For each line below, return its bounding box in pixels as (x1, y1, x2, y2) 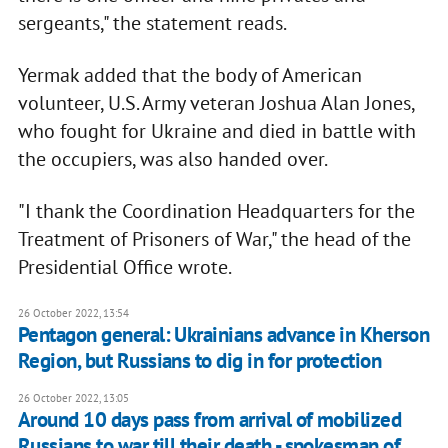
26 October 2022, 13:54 (17, 306, 129, 321)
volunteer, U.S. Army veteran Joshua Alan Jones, (17, 90, 414, 117)
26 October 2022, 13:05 (17, 391, 129, 406)
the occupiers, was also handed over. (17, 146, 328, 173)
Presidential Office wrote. (17, 254, 232, 281)
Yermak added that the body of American (17, 62, 362, 89)
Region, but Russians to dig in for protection (17, 347, 382, 375)
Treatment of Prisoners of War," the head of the (17, 226, 411, 253)
